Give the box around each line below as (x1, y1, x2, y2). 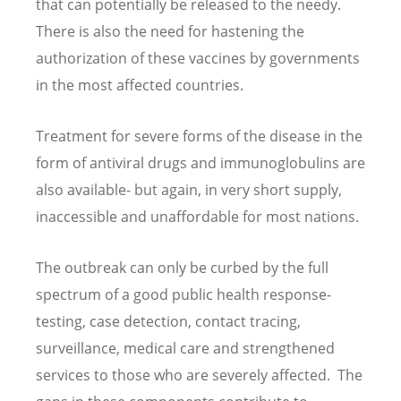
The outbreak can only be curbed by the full (36, 258, 328, 278)
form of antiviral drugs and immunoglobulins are (36, 153, 365, 174)
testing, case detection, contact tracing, (36, 311, 301, 332)
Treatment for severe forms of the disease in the (36, 126, 363, 147)
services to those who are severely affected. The (36, 365, 363, 386)
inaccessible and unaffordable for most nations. (36, 207, 363, 227)
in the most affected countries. (36, 75, 247, 96)
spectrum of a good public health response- (36, 285, 331, 305)
